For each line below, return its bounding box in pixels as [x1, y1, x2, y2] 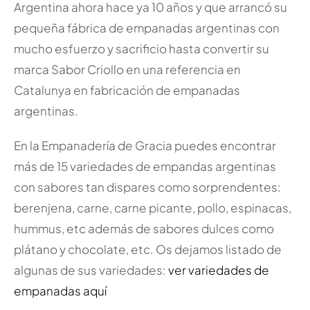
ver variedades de [167, 262, 269, 278]
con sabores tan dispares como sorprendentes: [13, 179, 281, 195]
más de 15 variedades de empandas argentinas [13, 158, 276, 174]
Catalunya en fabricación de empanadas [13, 82, 240, 98]
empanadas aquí [13, 283, 107, 299]
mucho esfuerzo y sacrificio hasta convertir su [13, 41, 269, 57]
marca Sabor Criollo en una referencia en [13, 62, 241, 77]
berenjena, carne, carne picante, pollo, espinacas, [13, 200, 291, 216]
